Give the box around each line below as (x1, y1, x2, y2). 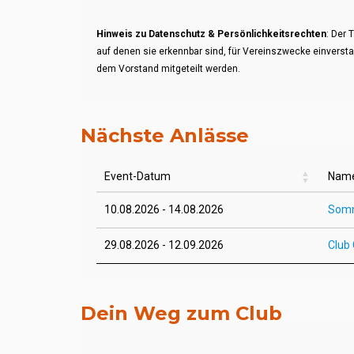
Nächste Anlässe (81, 124, 249, 147)
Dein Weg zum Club (81, 302, 282, 325)
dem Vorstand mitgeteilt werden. (96, 63, 240, 74)
